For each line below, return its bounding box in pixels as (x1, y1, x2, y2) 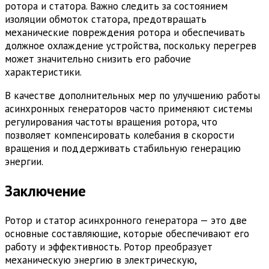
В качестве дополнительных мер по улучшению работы (5, 89, 260, 103)
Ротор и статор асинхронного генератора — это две (5, 213, 247, 227)
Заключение (5, 181, 86, 201)
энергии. (5, 155, 43, 169)
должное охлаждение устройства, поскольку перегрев (5, 39, 256, 53)
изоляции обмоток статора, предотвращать (5, 13, 207, 26)
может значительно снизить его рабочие (5, 52, 191, 66)
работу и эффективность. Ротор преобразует (5, 240, 213, 253)
